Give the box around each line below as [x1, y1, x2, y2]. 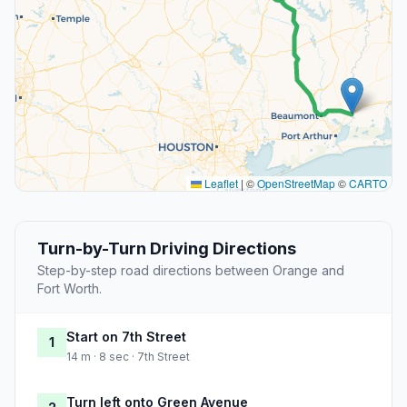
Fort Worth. [37, 281, 102, 297]
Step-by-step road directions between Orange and [37, 263, 344, 279]
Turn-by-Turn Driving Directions [37, 239, 296, 259]
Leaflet [202, 175, 238, 192]
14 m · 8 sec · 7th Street [66, 350, 190, 364]
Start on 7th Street [66, 329, 186, 345]
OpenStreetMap [257, 175, 335, 192]
